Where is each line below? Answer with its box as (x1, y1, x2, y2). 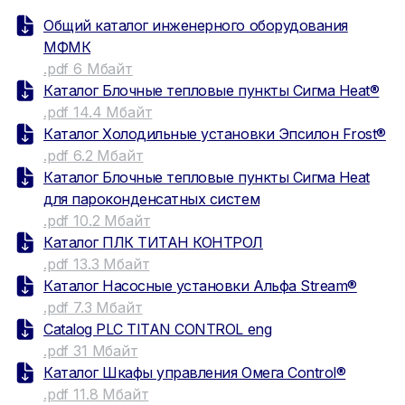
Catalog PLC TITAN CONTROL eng (43, 320, 272, 338)
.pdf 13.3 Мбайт (43, 255, 150, 273)
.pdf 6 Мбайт (43, 60, 133, 78)
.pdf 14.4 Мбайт (43, 103, 153, 121)
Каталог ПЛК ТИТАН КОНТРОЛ (43, 233, 263, 251)
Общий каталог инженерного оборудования (43, 16, 348, 34)
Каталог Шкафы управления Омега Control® (43, 363, 346, 381)
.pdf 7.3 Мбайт (43, 298, 143, 316)
